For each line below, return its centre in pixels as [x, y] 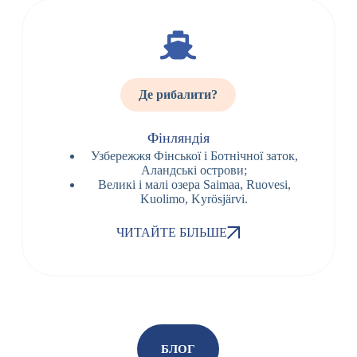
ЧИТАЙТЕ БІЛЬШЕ [172, 233]
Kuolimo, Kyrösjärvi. [194, 199]
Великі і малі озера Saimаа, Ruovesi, [194, 185]
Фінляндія [178, 138]
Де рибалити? [178, 95]
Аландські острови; [194, 171]
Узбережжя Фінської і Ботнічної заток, [194, 156]
